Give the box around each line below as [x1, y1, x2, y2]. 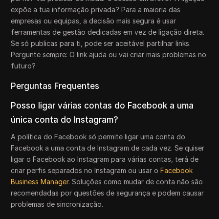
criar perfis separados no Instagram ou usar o [11, 166, 161, 175]
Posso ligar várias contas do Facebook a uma [11, 100, 194, 110]
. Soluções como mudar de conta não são [68, 177, 203, 186]
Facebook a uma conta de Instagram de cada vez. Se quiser [11, 143, 205, 152]
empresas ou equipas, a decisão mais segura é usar [11, 16, 176, 25]
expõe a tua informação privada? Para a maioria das [11, 5, 181, 14]
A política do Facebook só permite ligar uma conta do [11, 132, 186, 141]
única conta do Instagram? [11, 114, 119, 125]
